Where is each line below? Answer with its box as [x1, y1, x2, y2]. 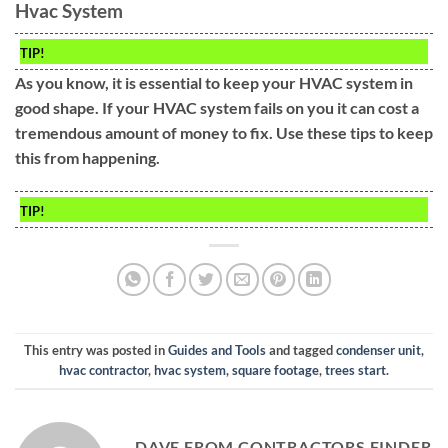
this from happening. [15, 147, 160, 167]
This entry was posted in [24, 342, 168, 359]
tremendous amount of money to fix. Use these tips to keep [15, 122, 433, 142]
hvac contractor [59, 362, 148, 379]
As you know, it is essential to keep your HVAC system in [15, 72, 413, 92]
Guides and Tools [168, 342, 266, 359]
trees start [325, 362, 386, 379]
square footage [232, 362, 319, 379]
